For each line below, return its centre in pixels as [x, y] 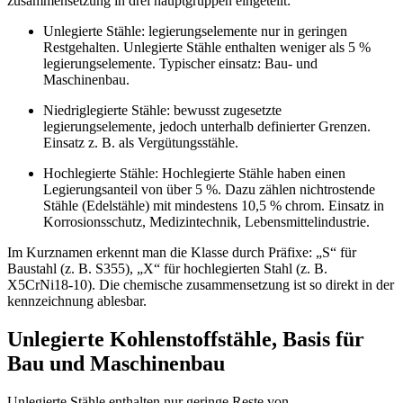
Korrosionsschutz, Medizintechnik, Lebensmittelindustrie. [206, 222]
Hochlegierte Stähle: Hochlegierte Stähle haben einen [194, 174]
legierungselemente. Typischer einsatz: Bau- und [180, 64]
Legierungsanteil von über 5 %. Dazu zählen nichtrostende [209, 190]
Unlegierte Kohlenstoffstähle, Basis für [186, 340]
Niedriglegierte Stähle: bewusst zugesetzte [162, 111]
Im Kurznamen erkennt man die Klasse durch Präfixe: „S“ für [182, 253]
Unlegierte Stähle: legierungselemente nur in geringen [195, 31]
